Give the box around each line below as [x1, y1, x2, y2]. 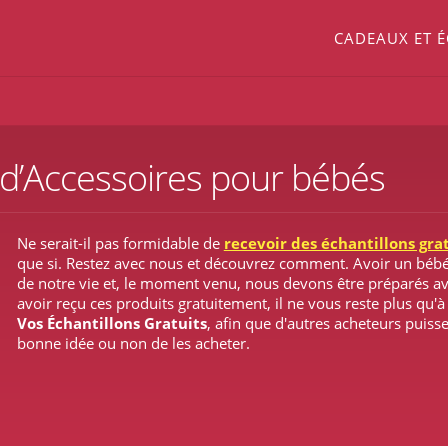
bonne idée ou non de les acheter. [16, 332, 250, 353]
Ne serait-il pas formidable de [16, 232, 224, 253]
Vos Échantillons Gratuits [16, 312, 207, 333]
